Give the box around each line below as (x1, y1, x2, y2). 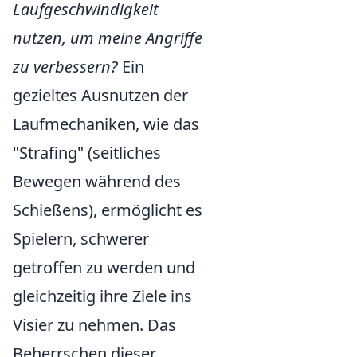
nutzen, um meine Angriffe (13, 27, 202, 49)
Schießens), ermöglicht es (13, 199, 202, 222)
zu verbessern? (13, 56, 118, 78)
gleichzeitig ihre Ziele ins (13, 285, 192, 308)
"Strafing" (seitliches (13, 142, 161, 164)
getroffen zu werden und (13, 257, 195, 279)
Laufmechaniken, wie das (13, 113, 199, 135)
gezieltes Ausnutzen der (13, 84, 188, 107)
